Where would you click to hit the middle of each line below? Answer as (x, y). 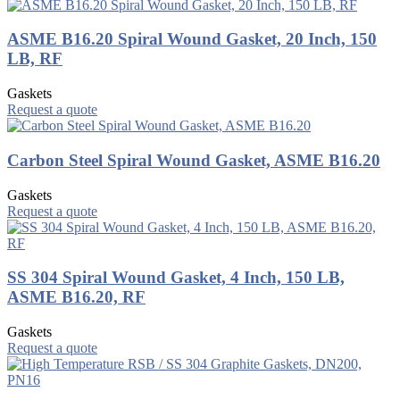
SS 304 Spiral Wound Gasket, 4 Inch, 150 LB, (176, 278)
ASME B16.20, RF (76, 297)
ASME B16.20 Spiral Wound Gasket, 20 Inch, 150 (192, 39)
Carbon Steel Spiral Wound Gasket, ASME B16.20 (194, 160)
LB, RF (35, 59)
